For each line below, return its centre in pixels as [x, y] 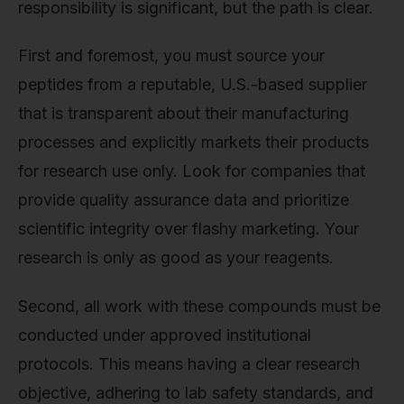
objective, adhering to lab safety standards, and [196, 392]
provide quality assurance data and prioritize [184, 200]
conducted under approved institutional [165, 335]
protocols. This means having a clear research [189, 363]
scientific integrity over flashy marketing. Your [188, 229]
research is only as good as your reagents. [176, 258]
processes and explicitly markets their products [193, 142]
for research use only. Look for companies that [192, 171]
